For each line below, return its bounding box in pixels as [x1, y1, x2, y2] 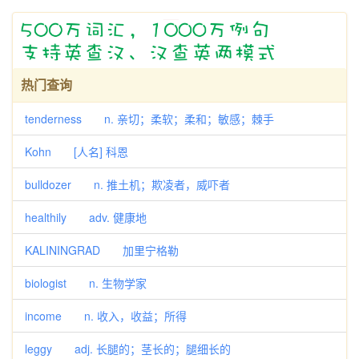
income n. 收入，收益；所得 [25, 308, 187, 324]
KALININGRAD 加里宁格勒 [25, 242, 179, 258]
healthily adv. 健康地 [25, 209, 147, 225]
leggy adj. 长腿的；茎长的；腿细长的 [25, 341, 231, 357]
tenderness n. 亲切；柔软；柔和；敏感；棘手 [25, 111, 274, 127]
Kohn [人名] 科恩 [25, 143, 128, 159]
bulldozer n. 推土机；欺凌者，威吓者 [25, 176, 230, 192]
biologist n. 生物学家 [25, 275, 147, 291]
